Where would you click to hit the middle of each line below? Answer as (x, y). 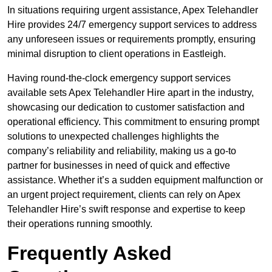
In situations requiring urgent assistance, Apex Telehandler (133, 10)
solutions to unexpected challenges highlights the (113, 137)
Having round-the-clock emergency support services (119, 78)
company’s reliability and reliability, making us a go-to (122, 151)
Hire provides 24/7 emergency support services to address (132, 25)
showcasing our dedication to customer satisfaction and (126, 107)
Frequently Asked (90, 253)
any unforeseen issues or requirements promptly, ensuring (131, 39)
